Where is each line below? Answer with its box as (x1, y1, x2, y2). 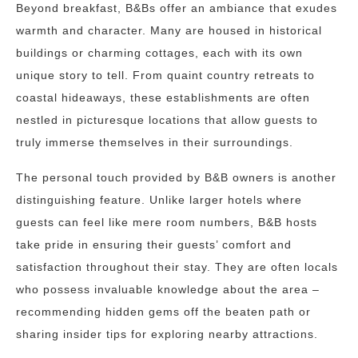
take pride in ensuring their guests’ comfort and (16, 238, 292, 251)
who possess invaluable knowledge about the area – (16, 283, 320, 296)
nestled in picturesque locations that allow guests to (16, 113, 318, 126)
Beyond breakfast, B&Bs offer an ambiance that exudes (16, 2, 337, 14)
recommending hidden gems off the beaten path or (16, 305, 311, 318)
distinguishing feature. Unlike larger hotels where (16, 193, 302, 206)
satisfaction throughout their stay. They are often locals (16, 261, 338, 273)
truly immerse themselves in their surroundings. (16, 136, 293, 149)
